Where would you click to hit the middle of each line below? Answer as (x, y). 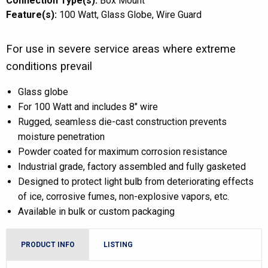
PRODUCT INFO (48, 245)
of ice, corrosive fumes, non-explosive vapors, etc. (124, 197)
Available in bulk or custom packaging (96, 211)
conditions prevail (49, 66)
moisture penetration (61, 137)
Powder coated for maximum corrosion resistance (123, 152)
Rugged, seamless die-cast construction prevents (122, 122)
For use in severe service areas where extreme (121, 49)
